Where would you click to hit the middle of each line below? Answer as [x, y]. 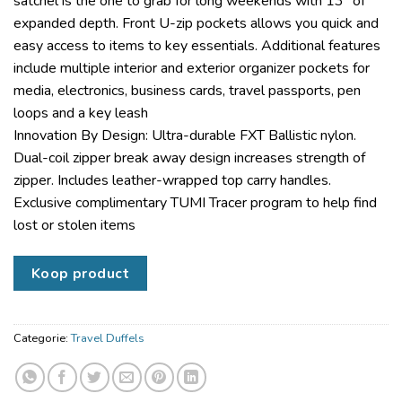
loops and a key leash [81, 114]
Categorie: [42, 338]
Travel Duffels [108, 338]
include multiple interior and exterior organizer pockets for [192, 69]
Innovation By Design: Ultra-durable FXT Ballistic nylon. [185, 136]
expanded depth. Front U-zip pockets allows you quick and [196, 24]
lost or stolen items [74, 226]
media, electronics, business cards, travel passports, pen [187, 91]
